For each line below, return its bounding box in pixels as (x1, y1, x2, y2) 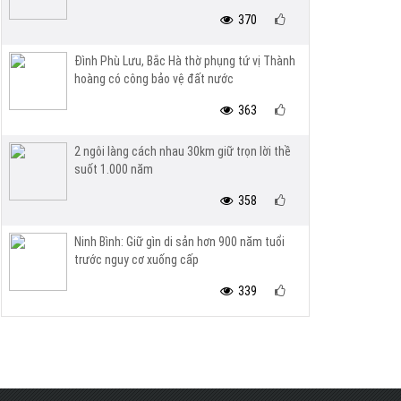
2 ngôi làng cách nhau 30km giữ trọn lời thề (74, 144, 291, 158)
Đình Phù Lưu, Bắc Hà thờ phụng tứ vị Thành (74, 54, 295, 68)
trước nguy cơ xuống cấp (74, 252, 199, 267)
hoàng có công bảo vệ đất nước (74, 72, 234, 86)
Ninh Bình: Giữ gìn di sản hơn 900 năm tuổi (74, 235, 285, 249)
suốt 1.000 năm (74, 162, 153, 176)
